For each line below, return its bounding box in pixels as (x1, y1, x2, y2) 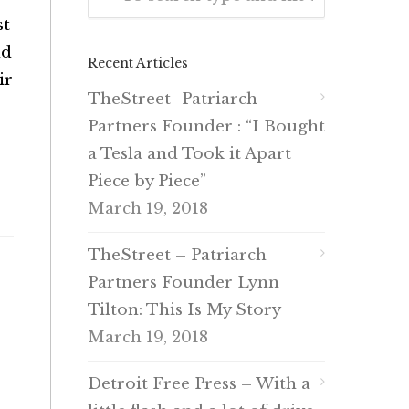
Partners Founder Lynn (88, 273, 279, 292)
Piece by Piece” (88, 172, 206, 191)
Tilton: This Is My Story (88, 300, 281, 320)
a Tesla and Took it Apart (88, 144, 291, 163)
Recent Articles (88, 55, 188, 71)
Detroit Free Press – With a (88, 374, 310, 393)
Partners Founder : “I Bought (88, 117, 325, 136)
